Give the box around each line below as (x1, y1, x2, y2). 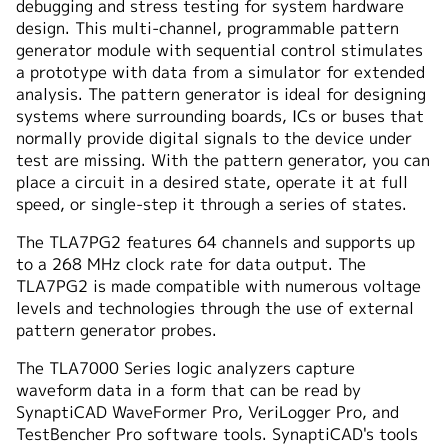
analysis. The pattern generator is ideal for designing (16, 83, 426, 106)
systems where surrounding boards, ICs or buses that (16, 105, 424, 128)
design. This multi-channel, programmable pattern (16, 17, 399, 40)
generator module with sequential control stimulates (16, 39, 423, 62)
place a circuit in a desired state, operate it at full (16, 171, 408, 194)
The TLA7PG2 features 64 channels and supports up (16, 231, 415, 254)
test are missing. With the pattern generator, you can (16, 149, 430, 172)
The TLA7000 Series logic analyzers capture (16, 357, 355, 380)
